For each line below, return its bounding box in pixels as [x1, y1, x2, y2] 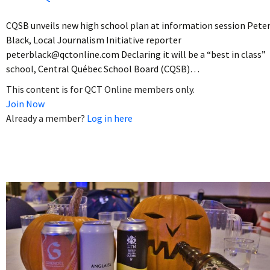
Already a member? [6, 111, 87, 124]
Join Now [6, 97, 45, 110]
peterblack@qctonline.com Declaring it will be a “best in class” [6, 48, 266, 60]
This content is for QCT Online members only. [6, 83, 195, 95]
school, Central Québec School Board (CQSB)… [6, 62, 199, 75]
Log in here [87, 111, 133, 124]
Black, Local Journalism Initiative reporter [6, 33, 181, 46]
